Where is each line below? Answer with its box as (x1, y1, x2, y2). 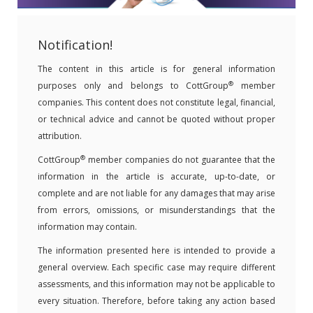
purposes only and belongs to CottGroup (38, 80, 229, 92)
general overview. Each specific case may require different (38, 261, 275, 273)
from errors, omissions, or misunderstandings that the (38, 204, 275, 216)
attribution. (38, 130, 82, 142)
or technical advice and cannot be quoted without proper (38, 113, 275, 125)
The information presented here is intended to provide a (38, 245, 275, 256)
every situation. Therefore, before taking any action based (38, 295, 275, 307)
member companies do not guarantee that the (85, 154, 275, 166)
